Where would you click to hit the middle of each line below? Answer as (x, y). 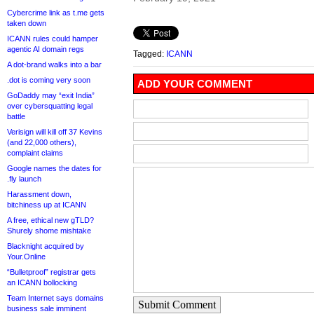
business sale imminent (47, 308)
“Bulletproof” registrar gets (52, 272)
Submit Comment (177, 305)
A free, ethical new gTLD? (50, 220)
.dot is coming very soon (49, 80)
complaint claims (35, 153)
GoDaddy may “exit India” (51, 95)
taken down (27, 23)
